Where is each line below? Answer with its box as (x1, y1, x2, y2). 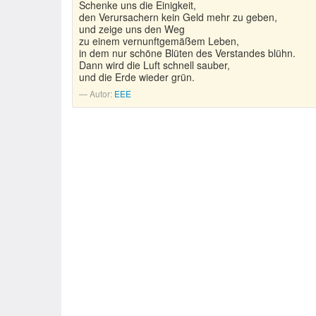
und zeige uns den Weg (79, 22, 185, 36)
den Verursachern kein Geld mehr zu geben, (79, 10, 277, 24)
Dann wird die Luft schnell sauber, (79, 58, 230, 72)
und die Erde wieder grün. (79, 70, 195, 84)
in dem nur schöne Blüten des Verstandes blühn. (79, 46, 296, 60)
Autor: (90, 87, 114, 99)
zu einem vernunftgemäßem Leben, (79, 34, 239, 48)
